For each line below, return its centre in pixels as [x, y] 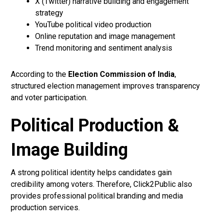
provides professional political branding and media [97, 196]
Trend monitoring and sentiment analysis [104, 48]
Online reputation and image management [105, 36]
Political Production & [95, 126]
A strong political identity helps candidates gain [91, 173]
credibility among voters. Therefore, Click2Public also [102, 184]
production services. [45, 208]
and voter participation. [49, 98]
